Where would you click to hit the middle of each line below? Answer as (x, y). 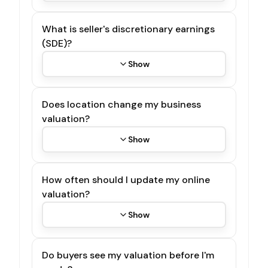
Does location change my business (121, 104)
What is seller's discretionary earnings (128, 29)
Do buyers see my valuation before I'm (128, 255)
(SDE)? (57, 43)
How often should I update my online (126, 179)
